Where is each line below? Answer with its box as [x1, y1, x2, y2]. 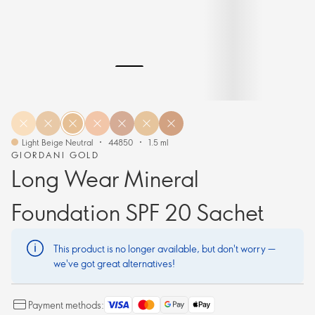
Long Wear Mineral [11, 163, 198, 193]
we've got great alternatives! [53, 257, 175, 270]
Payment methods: [28, 298, 104, 311]
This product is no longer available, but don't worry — [53, 242, 276, 255]
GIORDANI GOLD [11, 149, 100, 160]
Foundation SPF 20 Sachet [11, 197, 264, 226]
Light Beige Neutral [22, 136, 93, 148]
